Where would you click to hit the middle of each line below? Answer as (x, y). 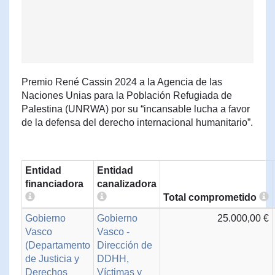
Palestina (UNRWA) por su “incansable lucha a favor (136, 109)
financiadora (54, 184)
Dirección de (125, 245)
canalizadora (127, 184)
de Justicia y (52, 259)
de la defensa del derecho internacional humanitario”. (137, 122)
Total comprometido (211, 197)
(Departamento (58, 245)
